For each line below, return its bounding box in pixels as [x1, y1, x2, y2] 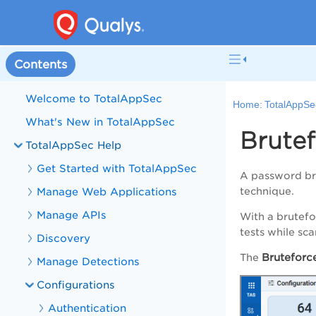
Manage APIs [37, 209, 107, 221]
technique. [240, 186, 294, 197]
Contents [14, 57, 67, 71]
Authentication [48, 302, 127, 314]
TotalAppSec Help [25, 139, 122, 151]
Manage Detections [37, 255, 140, 267]
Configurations [37, 279, 116, 291]
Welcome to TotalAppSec [25, 92, 163, 104]
